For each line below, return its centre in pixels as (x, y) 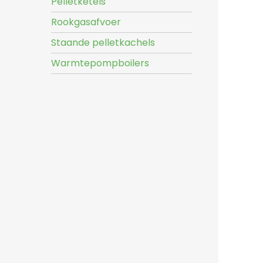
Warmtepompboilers (100, 63)
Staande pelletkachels (103, 43)
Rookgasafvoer (86, 22)
